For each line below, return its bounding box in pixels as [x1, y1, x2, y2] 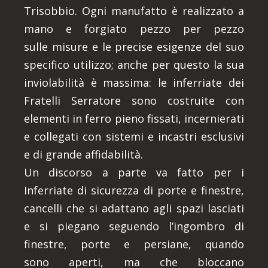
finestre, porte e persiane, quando [24, 237, 244, 252]
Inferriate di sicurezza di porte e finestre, [24, 183, 244, 198]
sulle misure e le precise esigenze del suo [24, 39, 244, 54]
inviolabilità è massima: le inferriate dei [24, 75, 244, 90]
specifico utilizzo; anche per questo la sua [24, 57, 244, 72]
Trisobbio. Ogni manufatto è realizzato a [24, 4, 244, 19]
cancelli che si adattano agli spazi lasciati [24, 201, 244, 216]
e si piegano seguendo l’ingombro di [24, 219, 244, 234]
